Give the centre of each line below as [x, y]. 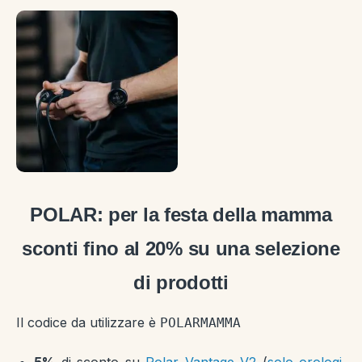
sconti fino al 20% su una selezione [181, 248]
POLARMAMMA [200, 323]
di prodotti [181, 282]
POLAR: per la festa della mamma [181, 215]
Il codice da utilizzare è [88, 322]
